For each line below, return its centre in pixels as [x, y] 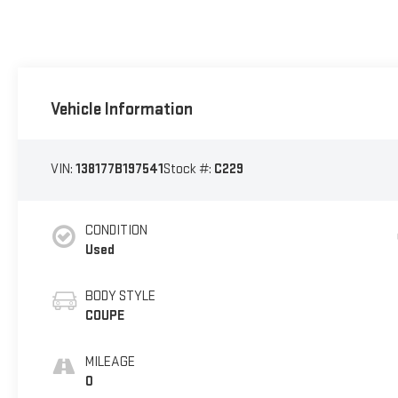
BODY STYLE [120, 296]
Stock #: [188, 170]
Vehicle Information [121, 110]
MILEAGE [110, 362]
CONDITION [116, 230]
